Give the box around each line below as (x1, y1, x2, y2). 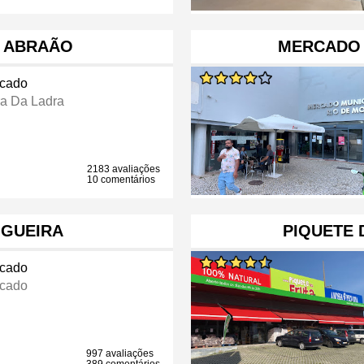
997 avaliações (86, 348, 154, 360)
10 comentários (87, 174, 156, 186)
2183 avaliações (87, 163, 161, 175)
